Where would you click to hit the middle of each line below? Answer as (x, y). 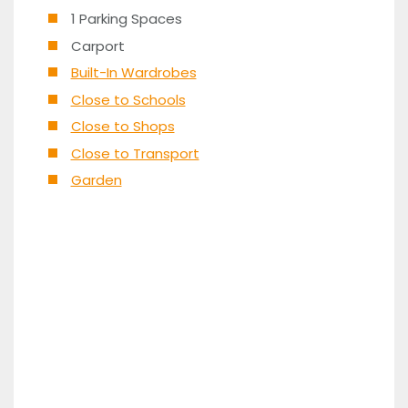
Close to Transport (135, 153)
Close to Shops (122, 126)
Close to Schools (128, 99)
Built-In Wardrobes (133, 72)
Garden (96, 180)
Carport (97, 46)
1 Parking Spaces (126, 19)
